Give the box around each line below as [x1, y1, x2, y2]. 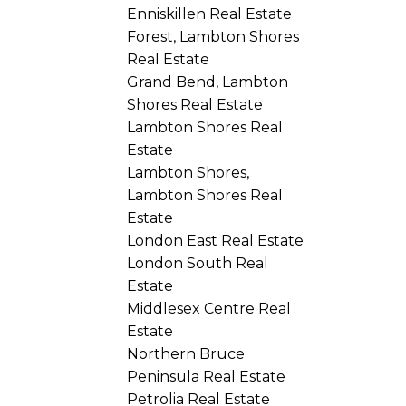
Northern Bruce [127, 344, 246, 362]
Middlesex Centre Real [127, 299, 292, 317]
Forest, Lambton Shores [127, 27, 300, 45]
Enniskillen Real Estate [127, 5, 293, 23]
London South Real [127, 254, 269, 272]
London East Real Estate [127, 231, 304, 249]
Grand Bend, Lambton [127, 72, 289, 91]
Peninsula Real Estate [127, 367, 286, 385]
